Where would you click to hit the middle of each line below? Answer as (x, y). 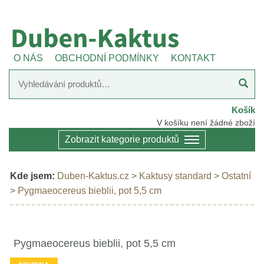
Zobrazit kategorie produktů (122, 139)
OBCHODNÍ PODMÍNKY (107, 58)
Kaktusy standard (175, 176)
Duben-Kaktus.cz (93, 176)
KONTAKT (193, 58)
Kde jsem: (32, 176)
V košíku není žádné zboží (206, 123)
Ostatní (236, 176)
